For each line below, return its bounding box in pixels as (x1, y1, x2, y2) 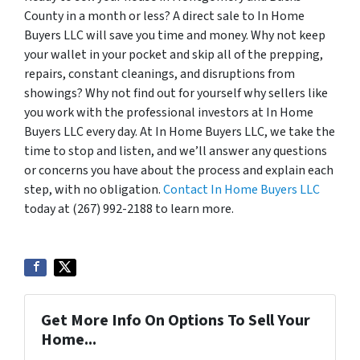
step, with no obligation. (24, 181, 163, 198)
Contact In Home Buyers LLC (163, 181, 320, 198)
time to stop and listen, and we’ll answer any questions (24, 142, 327, 160)
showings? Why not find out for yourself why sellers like (24, 84, 328, 102)
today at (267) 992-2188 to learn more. (24, 200, 234, 218)
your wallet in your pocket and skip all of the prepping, (24, 46, 323, 63)
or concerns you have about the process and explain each (24, 162, 333, 179)
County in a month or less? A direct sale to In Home (24, 7, 305, 25)
